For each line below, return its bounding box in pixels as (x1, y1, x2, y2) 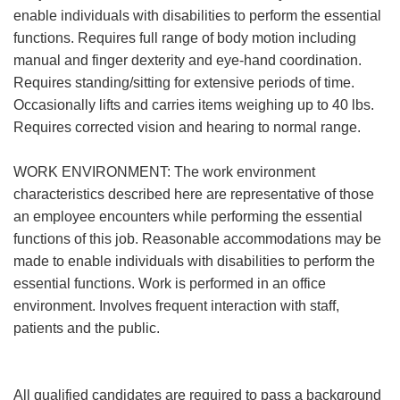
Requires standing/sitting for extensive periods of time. (13, 75, 354, 90)
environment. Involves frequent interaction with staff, (13, 298, 339, 313)
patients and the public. (13, 321, 160, 336)
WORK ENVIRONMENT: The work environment (13, 164, 315, 179)
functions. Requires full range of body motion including (13, 30, 356, 46)
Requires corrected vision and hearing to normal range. (13, 120, 361, 135)
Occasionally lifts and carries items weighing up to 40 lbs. (13, 97, 374, 112)
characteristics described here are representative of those (13, 187, 374, 202)
